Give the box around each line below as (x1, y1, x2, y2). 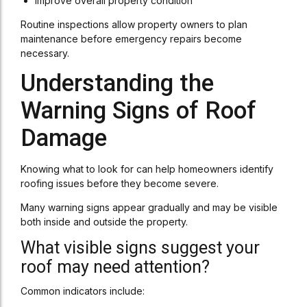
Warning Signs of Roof (21, 97, 256, 125)
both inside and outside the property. (21, 216, 188, 228)
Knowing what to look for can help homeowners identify (21, 163, 273, 175)
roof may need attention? (21, 257, 210, 277)
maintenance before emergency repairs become (21, 33, 242, 45)
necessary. (21, 47, 69, 59)
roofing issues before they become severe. (21, 177, 219, 189)
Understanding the (21, 69, 214, 97)
